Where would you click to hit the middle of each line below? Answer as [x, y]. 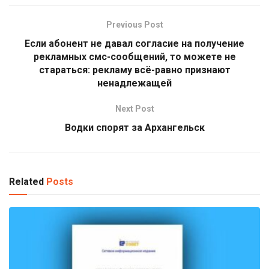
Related [26, 182]
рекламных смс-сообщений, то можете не [134, 57]
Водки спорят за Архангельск [134, 128]
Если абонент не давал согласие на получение [134, 44]
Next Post [134, 109]
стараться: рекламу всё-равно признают [134, 70]
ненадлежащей [134, 83]
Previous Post [134, 25]
